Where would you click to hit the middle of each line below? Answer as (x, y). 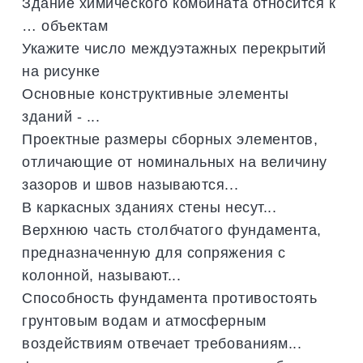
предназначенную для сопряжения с (154, 253)
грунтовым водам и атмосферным (144, 321)
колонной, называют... (102, 275)
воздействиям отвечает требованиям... (162, 344)
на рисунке (61, 71)
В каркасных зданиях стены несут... (149, 207)
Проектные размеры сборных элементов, (170, 139)
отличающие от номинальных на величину (175, 162)
